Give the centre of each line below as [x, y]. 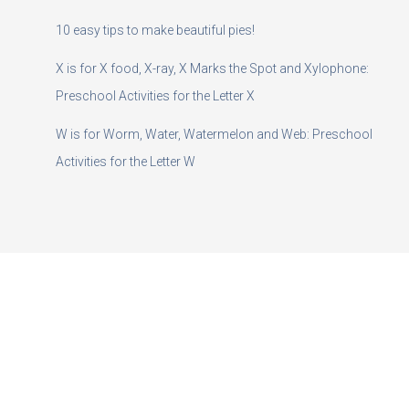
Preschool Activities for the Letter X [155, 96]
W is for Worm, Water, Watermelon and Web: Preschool [214, 135]
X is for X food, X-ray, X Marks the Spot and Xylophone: [212, 69]
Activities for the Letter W [125, 162]
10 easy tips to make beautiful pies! [155, 31]
